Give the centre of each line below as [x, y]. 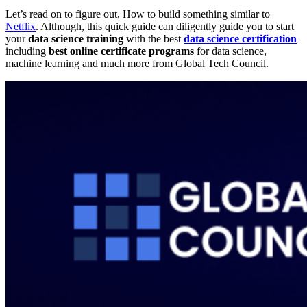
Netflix [21, 26]
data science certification [240, 38]
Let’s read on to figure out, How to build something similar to [138, 14]
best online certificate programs [123, 51]
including [27, 51]
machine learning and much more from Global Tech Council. [137, 63]
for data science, [232, 51]
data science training [76, 38]
